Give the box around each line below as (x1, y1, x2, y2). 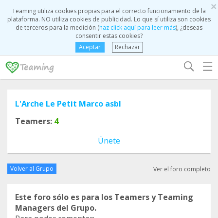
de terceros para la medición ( (16, 23, 99, 32)
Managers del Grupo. (15, 202, 96, 213)
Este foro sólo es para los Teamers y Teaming (15, 192, 193, 202)
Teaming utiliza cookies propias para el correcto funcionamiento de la (12, 7, 206, 15)
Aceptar (79, 43, 101, 51)
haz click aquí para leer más (99, 23, 176, 32)
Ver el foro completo (153, 164, 211, 173)
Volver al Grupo (10, 164, 54, 173)
